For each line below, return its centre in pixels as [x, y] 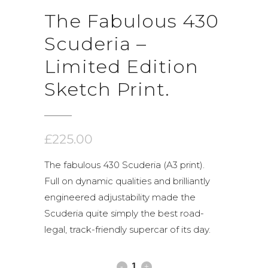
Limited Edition [121, 66]
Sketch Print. [107, 89]
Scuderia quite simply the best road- [124, 213]
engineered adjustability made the [120, 197]
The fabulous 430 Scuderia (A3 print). [124, 165]
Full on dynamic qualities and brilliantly [127, 181]
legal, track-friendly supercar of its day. [127, 229]
